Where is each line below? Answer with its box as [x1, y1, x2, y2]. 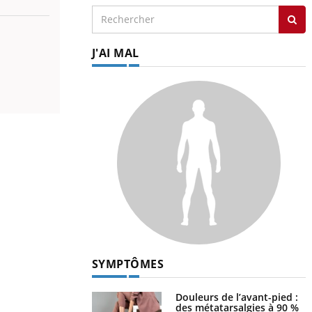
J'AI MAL [91, 45, 139, 61]
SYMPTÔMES [91, 256, 164, 272]
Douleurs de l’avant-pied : [175, 290, 298, 304]
